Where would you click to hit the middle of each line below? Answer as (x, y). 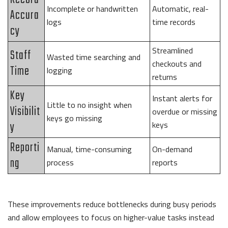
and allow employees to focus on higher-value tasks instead (111, 217)
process (60, 162)
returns (165, 77)
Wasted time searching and (94, 57)
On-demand (172, 149)
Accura (25, 15)
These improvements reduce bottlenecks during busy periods (112, 204)
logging (60, 70)
